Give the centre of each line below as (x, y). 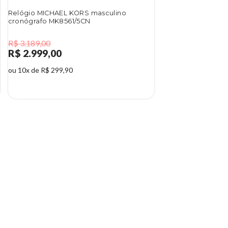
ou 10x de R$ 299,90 (40, 70)
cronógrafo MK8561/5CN (49, 21)
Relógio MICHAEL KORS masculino (67, 13)
